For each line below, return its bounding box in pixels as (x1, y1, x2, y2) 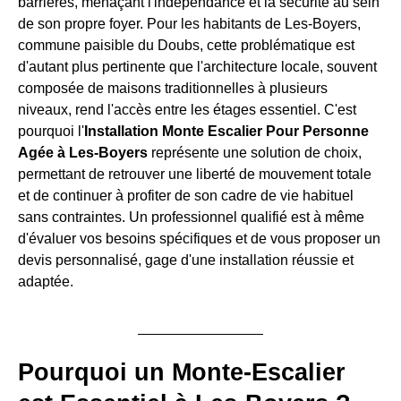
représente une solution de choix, (148, 145, 362, 160)
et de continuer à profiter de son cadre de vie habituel (18, 188, 354, 203)
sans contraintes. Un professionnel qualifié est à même (18, 209, 364, 225)
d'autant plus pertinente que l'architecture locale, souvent (18, 59, 377, 74)
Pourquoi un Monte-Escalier (18, 359, 346, 386)
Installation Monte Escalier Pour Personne (84, 124, 369, 139)
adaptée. (18, 274, 73, 289)
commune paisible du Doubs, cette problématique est (18, 38, 354, 53)
